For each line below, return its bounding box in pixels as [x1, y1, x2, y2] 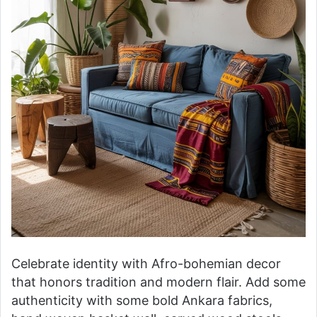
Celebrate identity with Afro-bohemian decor [11, 255, 281, 271]
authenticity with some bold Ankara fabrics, [11, 292, 272, 308]
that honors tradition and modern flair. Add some [11, 274, 306, 289]
